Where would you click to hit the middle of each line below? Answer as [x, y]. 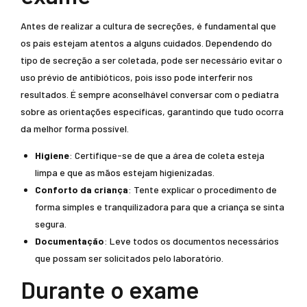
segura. [51, 224]
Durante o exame [110, 289]
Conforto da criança [82, 189]
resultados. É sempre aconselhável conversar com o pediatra [150, 94]
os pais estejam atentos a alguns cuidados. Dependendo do [146, 43]
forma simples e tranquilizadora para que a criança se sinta [160, 207]
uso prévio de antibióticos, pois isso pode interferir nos [137, 77]
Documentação [70, 241]
